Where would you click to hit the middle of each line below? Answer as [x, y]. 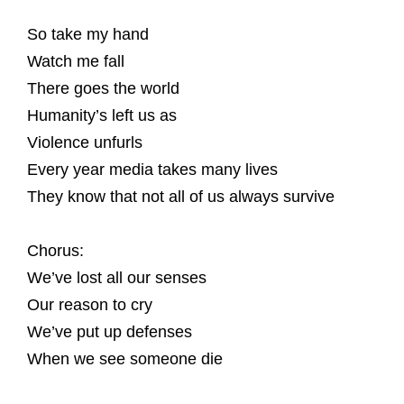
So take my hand [88, 34]
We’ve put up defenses [110, 332]
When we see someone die [125, 359]
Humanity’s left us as [102, 115]
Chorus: [55, 251]
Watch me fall [76, 61]
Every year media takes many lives [152, 170]
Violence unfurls [85, 142]
